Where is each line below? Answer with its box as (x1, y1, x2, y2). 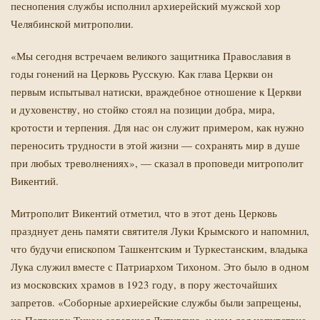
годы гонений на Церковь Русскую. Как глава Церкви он (11, 66, 273, 81)
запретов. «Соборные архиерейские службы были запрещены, (11, 295, 301, 309)
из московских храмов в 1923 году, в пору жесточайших (11, 277, 278, 291)
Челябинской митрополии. (11, 16, 134, 31)
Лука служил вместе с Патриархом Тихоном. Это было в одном (11, 259, 309, 274)
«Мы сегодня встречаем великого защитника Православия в (11, 49, 291, 63)
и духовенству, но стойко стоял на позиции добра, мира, (11, 102, 275, 116)
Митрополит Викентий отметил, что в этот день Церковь (11, 206, 277, 220)
